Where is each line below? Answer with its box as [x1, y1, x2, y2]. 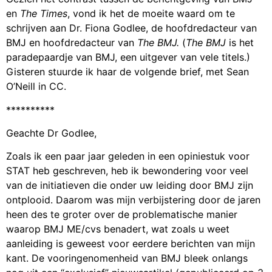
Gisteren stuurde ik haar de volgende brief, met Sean [6, 66, 249, 78]
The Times [20, 7, 67, 20]
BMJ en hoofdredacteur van [6, 36, 137, 49]
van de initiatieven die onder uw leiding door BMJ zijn [6, 179, 253, 192]
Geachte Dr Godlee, [6, 126, 97, 139]
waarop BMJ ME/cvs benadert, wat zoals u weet [6, 223, 229, 236]
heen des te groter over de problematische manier [6, 208, 237, 221]
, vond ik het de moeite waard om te [67, 7, 235, 20]
